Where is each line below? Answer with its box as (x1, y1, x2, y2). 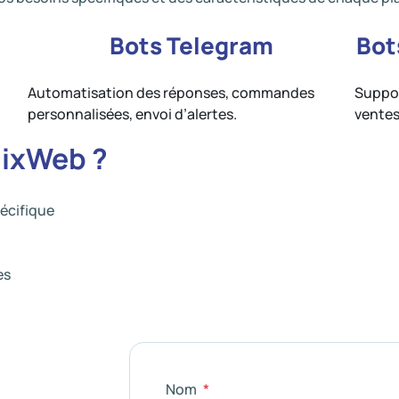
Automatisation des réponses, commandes (28, 83, 314, 102)
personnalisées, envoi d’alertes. (28, 104, 237, 124)
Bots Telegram (109, 29, 273, 61)
